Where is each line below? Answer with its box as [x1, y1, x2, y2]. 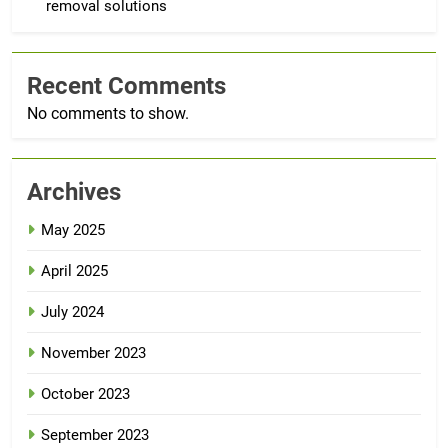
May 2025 [41, 220, 105, 239]
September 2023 [41, 425, 149, 444]
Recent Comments [27, 71, 226, 100]
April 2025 [41, 261, 108, 280]
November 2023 [41, 343, 146, 362]
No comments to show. [27, 103, 189, 123]
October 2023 [41, 384, 130, 403]
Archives [27, 177, 121, 206]
